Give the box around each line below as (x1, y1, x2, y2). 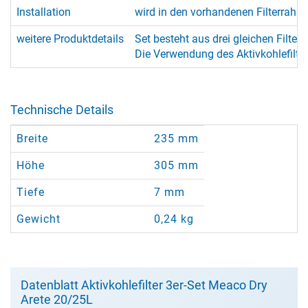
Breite (16, 132, 48, 145)
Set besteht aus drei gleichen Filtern (135, 32, 307, 45)
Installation (16, 5, 71, 19)
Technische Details (10, 102, 113, 117)
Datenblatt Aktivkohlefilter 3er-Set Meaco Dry (21, 278, 267, 292)
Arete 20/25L (21, 292, 93, 307)
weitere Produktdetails (16, 32, 124, 45)
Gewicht (16, 212, 60, 225)
